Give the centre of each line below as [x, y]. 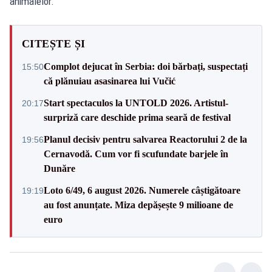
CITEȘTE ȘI [54, 43]
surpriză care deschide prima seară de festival [137, 117]
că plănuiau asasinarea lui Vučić [110, 81]
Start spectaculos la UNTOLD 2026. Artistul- [136, 103]
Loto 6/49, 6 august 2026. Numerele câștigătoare [142, 190]
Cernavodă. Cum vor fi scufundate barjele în [136, 154]
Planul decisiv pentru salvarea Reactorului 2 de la [145, 139]
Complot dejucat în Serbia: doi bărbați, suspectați [146, 66]
